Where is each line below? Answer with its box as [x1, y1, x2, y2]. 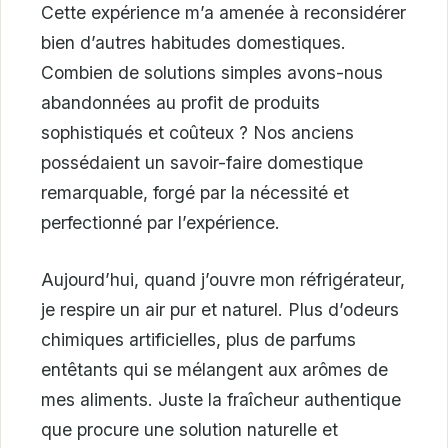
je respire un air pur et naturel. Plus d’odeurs [41, 298, 399, 320]
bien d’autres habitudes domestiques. [41, 32, 346, 54]
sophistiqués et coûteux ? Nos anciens [41, 122, 354, 144]
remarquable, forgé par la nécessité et [41, 182, 349, 204]
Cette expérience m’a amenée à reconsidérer [41, 2, 406, 24]
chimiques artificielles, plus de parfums [41, 328, 356, 350]
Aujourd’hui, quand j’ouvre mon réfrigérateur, [41, 268, 405, 290]
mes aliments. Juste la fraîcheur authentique [41, 388, 401, 410]
